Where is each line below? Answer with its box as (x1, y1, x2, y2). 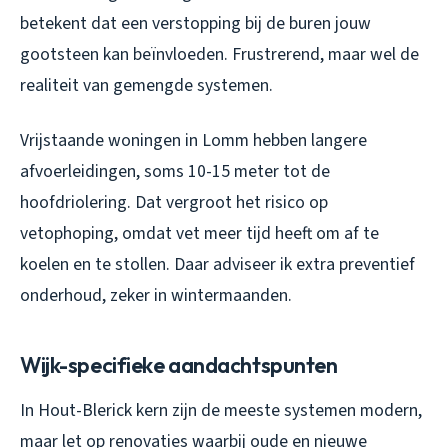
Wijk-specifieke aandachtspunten (20, 350, 338, 379)
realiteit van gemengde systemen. (20, 72, 273, 98)
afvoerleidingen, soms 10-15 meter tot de (20, 158, 330, 184)
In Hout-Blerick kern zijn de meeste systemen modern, (20, 397, 422, 423)
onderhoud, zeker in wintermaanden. (20, 282, 292, 308)
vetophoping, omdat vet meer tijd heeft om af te (20, 220, 379, 246)
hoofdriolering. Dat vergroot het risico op (20, 189, 328, 215)
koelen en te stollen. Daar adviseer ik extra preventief (20, 251, 415, 277)
